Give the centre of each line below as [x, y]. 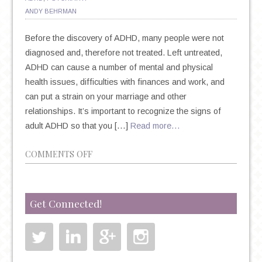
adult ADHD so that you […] [77, 125]
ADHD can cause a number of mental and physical [119, 67]
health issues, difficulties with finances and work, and [125, 82]
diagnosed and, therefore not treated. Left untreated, [123, 52]
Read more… [155, 125]
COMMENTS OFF [58, 154]
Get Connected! [65, 203]
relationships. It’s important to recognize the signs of [123, 111]
